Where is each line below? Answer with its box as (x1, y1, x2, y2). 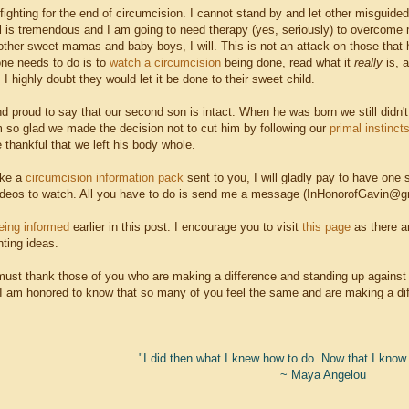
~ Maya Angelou (280, 368, 366, 383)
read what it (289, 56, 354, 70)
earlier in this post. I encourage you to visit (69, 220, 302, 235)
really (354, 56, 386, 70)
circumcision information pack (26, 171, 184, 185)
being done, (221, 56, 289, 70)
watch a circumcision (110, 56, 221, 70)
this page (302, 220, 351, 235)
